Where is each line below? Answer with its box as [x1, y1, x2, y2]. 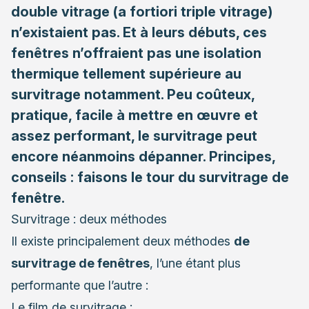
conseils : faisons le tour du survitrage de [11, 168, 289, 186]
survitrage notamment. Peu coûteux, [11, 86, 255, 103]
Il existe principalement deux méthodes [11, 233, 234, 248]
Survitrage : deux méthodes [11, 211, 167, 226]
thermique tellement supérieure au [11, 65, 241, 82]
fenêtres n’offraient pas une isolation [11, 44, 261, 61]
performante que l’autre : [11, 277, 148, 292]
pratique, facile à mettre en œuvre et [11, 106, 258, 123]
